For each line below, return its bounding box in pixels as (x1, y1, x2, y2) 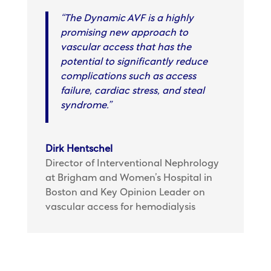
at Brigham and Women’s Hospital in (45, 174, 212, 183)
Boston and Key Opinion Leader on (45, 188, 205, 198)
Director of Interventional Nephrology (45, 159, 219, 169)
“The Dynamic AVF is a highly (60, 14, 194, 24)
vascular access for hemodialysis (45, 203, 195, 212)
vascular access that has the (60, 43, 191, 53)
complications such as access (60, 72, 196, 82)
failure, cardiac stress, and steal (60, 87, 204, 96)
